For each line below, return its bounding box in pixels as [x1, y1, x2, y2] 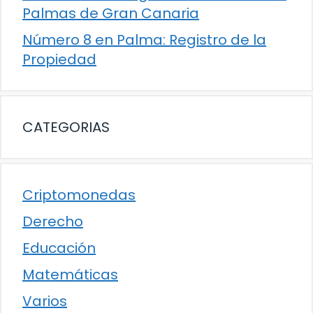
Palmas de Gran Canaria [22, 3, 199, 23]
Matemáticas [22, 264, 118, 284]
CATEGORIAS [22, 117, 110, 137]
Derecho [22, 211, 83, 231]
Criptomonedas [22, 184, 136, 205]
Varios [22, 291, 67, 311]
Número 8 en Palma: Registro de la [22, 29, 266, 50]
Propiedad [22, 49, 96, 69]
